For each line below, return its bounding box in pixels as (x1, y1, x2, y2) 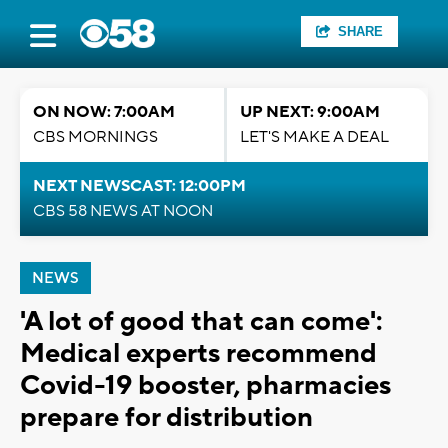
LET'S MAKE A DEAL (240, 127, 389, 147)
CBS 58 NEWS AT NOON (33, 201, 213, 221)
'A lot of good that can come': (20, 304, 382, 339)
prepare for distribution (20, 400, 313, 435)
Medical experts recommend (20, 336, 377, 371)
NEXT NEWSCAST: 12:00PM (33, 176, 246, 196)
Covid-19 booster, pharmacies (20, 368, 391, 403)
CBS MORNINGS (33, 127, 158, 147)
